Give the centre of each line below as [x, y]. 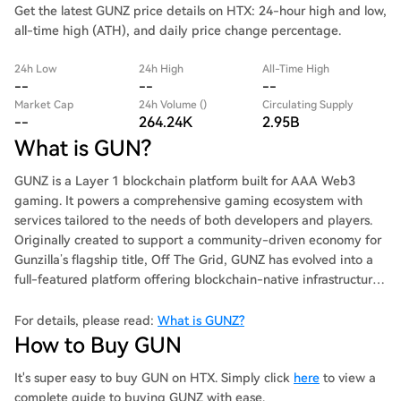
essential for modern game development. [133, 299]
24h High [161, 69]
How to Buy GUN [98, 346]
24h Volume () [172, 105]
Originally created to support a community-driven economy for [198, 240]
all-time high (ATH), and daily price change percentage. [178, 30]
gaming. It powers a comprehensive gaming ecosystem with [40, 200]
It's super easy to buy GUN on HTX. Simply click [154, 378]
